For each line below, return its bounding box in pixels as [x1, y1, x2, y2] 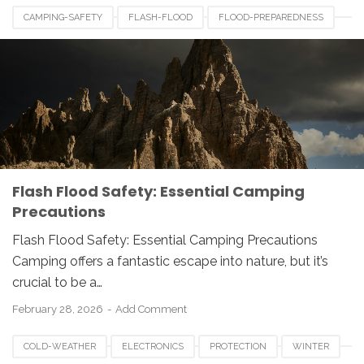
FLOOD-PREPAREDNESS [219, 12, 323, 23]
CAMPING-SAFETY [24, 12, 102, 23]
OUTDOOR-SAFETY [24, 37, 106, 48]
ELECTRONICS [122, 341, 184, 352]
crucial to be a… [12, 275, 102, 290]
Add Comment [115, 303, 187, 315]
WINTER [292, 341, 329, 352]
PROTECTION [210, 341, 266, 352]
